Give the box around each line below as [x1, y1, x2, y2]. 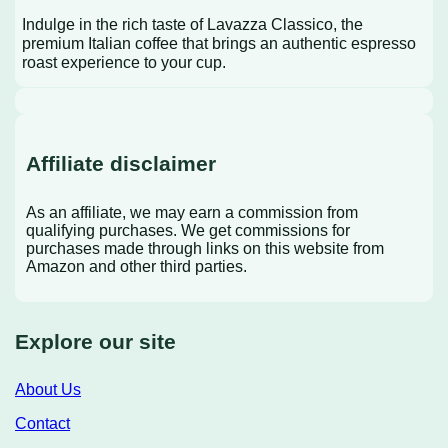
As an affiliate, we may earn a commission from [25, 203, 358, 221]
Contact [15, 415, 71, 433]
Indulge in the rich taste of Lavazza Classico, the [22, 14, 364, 33]
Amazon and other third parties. [25, 257, 247, 275]
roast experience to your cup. [22, 52, 227, 71]
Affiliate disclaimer [25, 152, 216, 176]
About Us [15, 381, 82, 399]
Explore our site [15, 329, 177, 353]
